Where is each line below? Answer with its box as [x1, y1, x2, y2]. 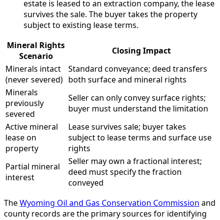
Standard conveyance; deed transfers [68, 63, 207, 75]
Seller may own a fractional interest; [68, 156, 202, 167]
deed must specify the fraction [68, 166, 182, 178]
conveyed [68, 177, 104, 189]
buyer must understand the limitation [68, 103, 208, 114]
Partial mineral [5, 161, 60, 172]
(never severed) [5, 74, 63, 85]
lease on [5, 132, 36, 143]
